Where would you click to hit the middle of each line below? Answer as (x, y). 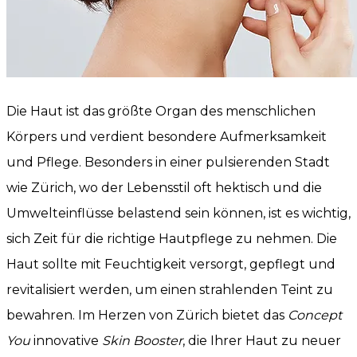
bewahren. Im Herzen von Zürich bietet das (147, 316)
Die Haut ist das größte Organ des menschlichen (161, 112)
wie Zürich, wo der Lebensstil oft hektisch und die (164, 188)
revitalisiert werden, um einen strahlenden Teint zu (170, 290)
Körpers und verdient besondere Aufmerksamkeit (167, 137)
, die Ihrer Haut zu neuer (262, 341)
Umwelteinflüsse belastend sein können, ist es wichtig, (178, 214)
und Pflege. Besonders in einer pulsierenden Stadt (168, 163)
